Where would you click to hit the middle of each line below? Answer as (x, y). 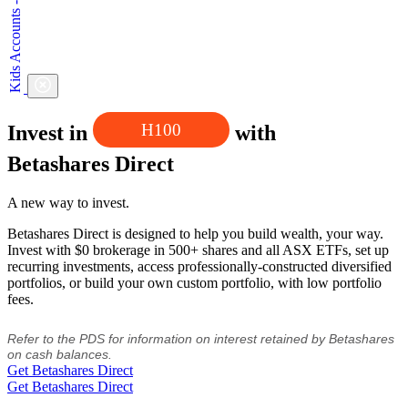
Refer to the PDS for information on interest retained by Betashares (201, 338)
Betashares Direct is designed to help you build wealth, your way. (195, 233)
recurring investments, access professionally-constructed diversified (199, 266)
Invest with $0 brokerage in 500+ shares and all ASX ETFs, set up (198, 250)
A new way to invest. (68, 202)
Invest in (50, 133)
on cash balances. (60, 354)
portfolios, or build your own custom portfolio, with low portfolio (194, 282)
